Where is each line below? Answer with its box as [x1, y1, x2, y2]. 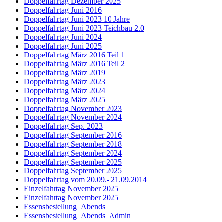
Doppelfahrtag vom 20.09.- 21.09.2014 [24, 175, 147, 184]
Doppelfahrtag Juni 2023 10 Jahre [24, 15, 130, 23]
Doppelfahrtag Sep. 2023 [24, 122, 103, 130]
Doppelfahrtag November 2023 [24, 104, 122, 112]
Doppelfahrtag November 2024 [24, 113, 122, 121]
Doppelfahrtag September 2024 [24, 149, 122, 157]
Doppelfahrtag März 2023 [24, 77, 105, 86]
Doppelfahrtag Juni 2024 [24, 33, 102, 41]
